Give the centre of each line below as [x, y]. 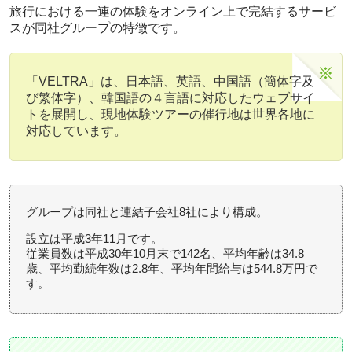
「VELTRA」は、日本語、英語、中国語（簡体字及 [170, 81]
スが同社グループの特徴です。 [97, 27]
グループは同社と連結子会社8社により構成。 [147, 211]
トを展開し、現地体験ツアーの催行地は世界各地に [170, 114]
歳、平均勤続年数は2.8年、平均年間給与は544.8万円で [172, 268]
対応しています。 [76, 130]
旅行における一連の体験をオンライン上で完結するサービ [173, 11]
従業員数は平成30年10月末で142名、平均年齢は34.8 [165, 253]
